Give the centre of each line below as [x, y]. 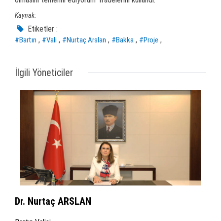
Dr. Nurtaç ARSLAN [53, 202]
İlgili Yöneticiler [44, 73]
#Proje [149, 40]
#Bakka [123, 40]
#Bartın [26, 40]
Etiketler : [42, 29]
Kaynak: [25, 16]
